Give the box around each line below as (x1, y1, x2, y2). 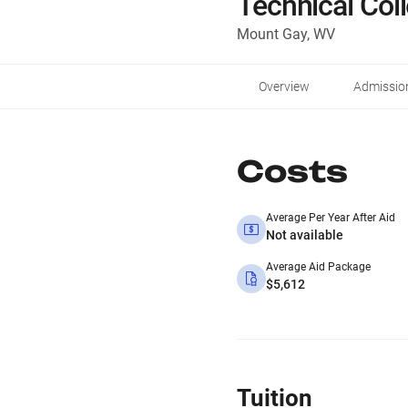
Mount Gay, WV (237, 25, 335, 43)
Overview (259, 79, 310, 94)
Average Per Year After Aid (266, 211, 395, 224)
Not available (266, 228, 343, 242)
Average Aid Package (266, 260, 371, 273)
